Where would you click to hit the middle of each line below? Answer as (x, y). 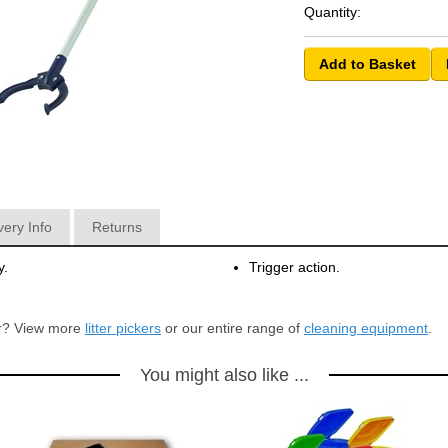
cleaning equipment (366, 328)
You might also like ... (224, 375)
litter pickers (123, 328)
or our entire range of (232, 328)
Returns (117, 227)
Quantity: (332, 12)
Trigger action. (294, 267)
